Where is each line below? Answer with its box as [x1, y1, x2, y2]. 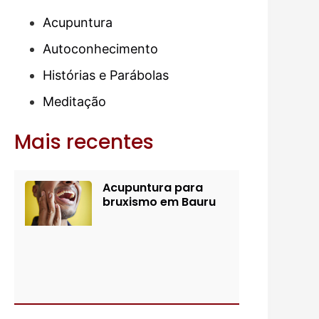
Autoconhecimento [43, 41, 158, 56]
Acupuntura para [103, 179, 204, 196]
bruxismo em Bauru [103, 194, 216, 210]
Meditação [43, 94, 106, 109]
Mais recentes [14, 128, 154, 156]
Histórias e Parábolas [43, 68, 169, 83]
